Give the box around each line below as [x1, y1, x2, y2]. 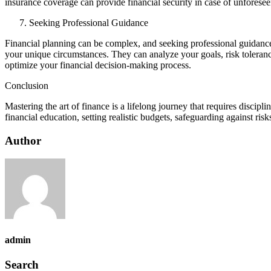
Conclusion [5, 80, 48, 91]
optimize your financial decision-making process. [5, 59, 191, 70]
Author [5, 134, 41, 147]
